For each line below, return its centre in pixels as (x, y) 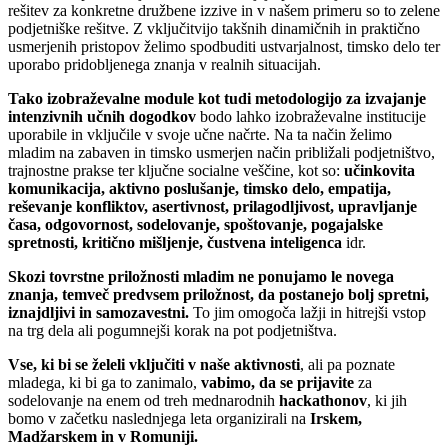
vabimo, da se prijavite (277, 382)
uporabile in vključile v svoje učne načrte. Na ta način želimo (200, 134)
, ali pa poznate (347, 364)
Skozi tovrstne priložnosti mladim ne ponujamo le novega (201, 276)
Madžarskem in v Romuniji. (103, 436)
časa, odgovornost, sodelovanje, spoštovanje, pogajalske (195, 224)
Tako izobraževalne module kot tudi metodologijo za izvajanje (217, 98)
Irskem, (334, 418)
